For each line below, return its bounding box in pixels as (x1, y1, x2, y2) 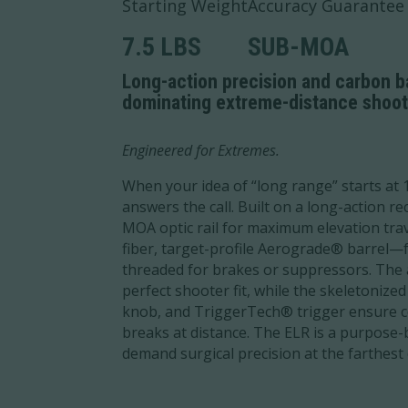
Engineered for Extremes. (122, 139, 280, 160)
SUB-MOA (248, 32, 350, 62)
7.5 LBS (122, 32, 202, 62)
